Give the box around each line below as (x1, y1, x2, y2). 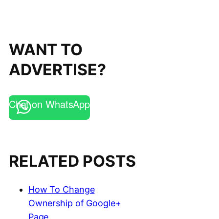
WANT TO (8, 40, 83, 59)
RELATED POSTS (8, 151, 136, 171)
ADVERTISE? (8, 60, 106, 79)
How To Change (28, 184, 95, 195)
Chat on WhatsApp (8, 97, 90, 111)
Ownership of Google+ (28, 198, 121, 209)
